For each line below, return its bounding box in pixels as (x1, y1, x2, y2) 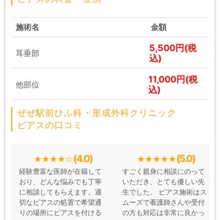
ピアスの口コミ (17, 120, 83, 131)
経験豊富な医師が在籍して (19, 168, 102, 176)
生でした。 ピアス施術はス (122, 189, 207, 196)
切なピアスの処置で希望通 (19, 199, 102, 207)
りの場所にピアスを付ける (19, 209, 102, 217)
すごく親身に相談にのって (122, 168, 205, 176)
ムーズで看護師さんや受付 (122, 199, 205, 207)
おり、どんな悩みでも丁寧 (19, 178, 102, 186)
